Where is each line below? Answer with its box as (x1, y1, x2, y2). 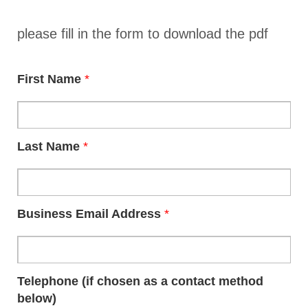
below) (17, 291, 56, 305)
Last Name (17, 140, 83, 153)
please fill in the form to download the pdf (17, 26, 268, 41)
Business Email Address (17, 207, 164, 221)
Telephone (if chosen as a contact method (17, 274, 263, 288)
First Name (17, 72, 85, 86)
